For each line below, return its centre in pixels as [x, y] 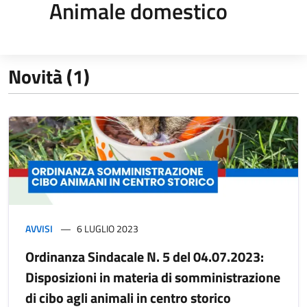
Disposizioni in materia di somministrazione [153, 277]
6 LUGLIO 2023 [108, 228]
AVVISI [39, 228]
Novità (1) [49, 76]
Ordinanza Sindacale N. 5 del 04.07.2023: [145, 256]
